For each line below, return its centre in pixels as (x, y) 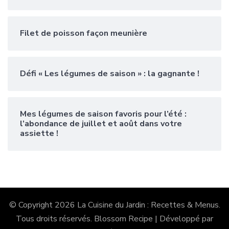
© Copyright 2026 (43, 205)
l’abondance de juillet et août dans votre (101, 123)
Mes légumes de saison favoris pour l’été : (103, 114)
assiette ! (39, 133)
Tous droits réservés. (55, 219)
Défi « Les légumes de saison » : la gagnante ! (110, 73)
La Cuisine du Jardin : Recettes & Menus (148, 205)
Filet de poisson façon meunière (84, 33)
